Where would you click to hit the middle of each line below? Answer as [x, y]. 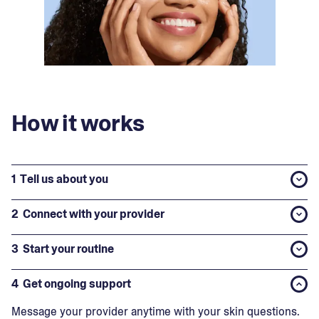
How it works [78, 123]
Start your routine [68, 249]
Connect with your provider [94, 214]
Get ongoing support [77, 284]
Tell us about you [64, 179]
